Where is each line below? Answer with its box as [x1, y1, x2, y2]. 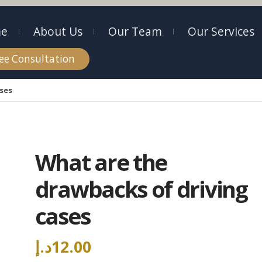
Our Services [188, 23, 254, 39]
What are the [35, 147, 167, 177]
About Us [33, 23, 82, 39]
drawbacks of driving [35, 174, 247, 204]
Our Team [108, 23, 162, 39]
